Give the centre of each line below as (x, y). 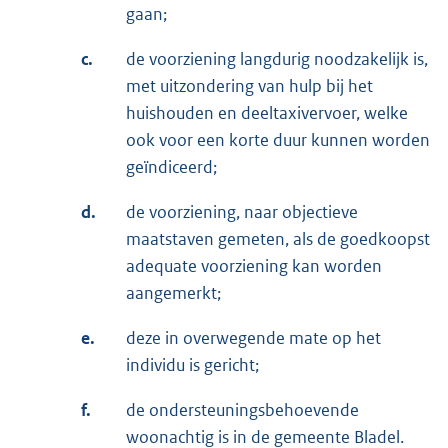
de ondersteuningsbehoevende (242, 409)
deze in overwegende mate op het (253, 337)
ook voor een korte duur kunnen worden (278, 139)
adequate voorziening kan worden (254, 265)
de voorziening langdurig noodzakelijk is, (277, 58)
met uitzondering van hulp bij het (249, 85)
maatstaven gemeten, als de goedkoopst (278, 238)
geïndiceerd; (171, 166)
